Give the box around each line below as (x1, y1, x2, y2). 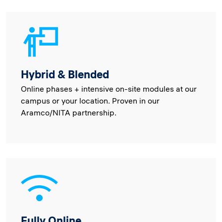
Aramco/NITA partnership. (21, 108, 116, 117)
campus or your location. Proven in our (21, 96, 160, 106)
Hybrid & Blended (21, 67, 109, 81)
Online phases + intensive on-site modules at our (21, 84, 197, 94)
